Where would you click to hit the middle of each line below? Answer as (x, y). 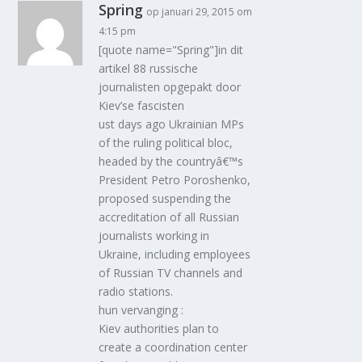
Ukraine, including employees (175, 254)
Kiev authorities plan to (159, 328)
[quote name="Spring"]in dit (171, 49)
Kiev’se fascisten (142, 105)
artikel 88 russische (149, 68)
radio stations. (136, 291)
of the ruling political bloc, (166, 142)
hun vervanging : (141, 309)
